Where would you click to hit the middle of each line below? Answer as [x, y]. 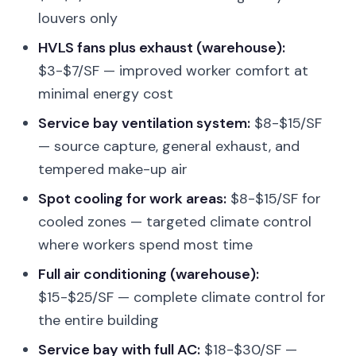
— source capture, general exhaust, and [169, 146]
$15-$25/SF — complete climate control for [182, 297]
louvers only [78, 18]
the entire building [99, 320]
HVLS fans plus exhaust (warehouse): [162, 48]
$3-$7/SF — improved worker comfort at [173, 71]
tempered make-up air [113, 169]
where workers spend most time [145, 245]
